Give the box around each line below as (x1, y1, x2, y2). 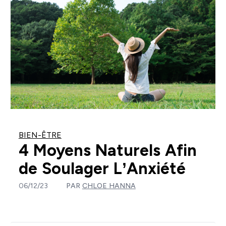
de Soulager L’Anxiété (18, 159, 186, 178)
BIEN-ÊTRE (18, 131, 62, 140)
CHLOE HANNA (82, 182, 136, 190)
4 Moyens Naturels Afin (18, 141, 197, 160)
